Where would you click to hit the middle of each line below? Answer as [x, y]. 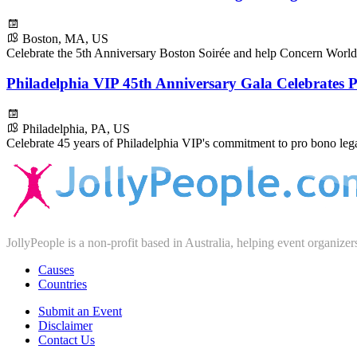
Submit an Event [80, 312]
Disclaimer [65, 326]
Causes [56, 270]
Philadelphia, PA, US [76, 129]
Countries [63, 284]
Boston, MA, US [65, 38]
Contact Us [67, 340]
